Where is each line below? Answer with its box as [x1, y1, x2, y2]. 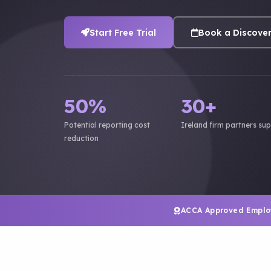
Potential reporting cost [64, 120, 150, 129]
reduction [64, 134, 99, 143]
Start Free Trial [90, 27, 156, 38]
